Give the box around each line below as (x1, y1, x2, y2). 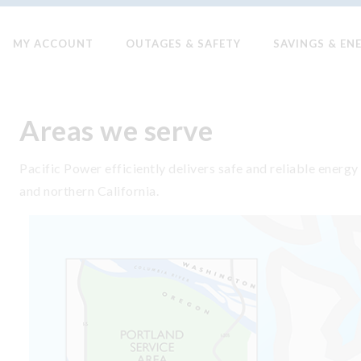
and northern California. (19, 183, 159, 198)
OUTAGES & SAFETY (126, 36, 241, 50)
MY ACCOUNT (13, 36, 93, 50)
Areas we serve (19, 113, 213, 147)
